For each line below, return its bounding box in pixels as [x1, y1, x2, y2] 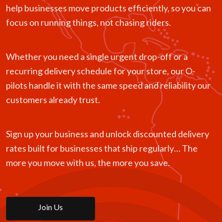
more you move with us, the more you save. [6, 157, 170, 168]
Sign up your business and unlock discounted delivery [6, 128, 209, 140]
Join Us [38, 202, 63, 212]
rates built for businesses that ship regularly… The [6, 143, 198, 154]
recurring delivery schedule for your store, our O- [6, 65, 195, 77]
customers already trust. [6, 94, 100, 106]
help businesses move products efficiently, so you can [6, 2, 211, 14]
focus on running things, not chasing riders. [6, 17, 171, 28]
